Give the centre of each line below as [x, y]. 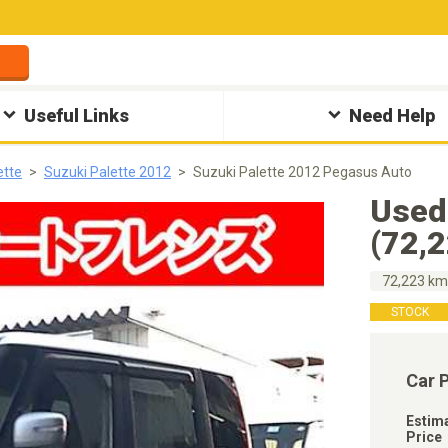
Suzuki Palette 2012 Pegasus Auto [302, 172]
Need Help [391, 115]
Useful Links [77, 115]
